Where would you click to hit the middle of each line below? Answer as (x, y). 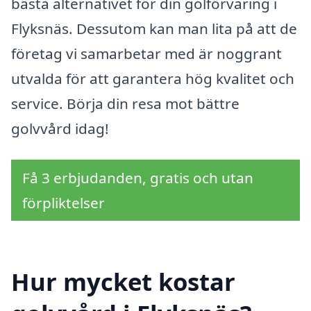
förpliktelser (64, 203)
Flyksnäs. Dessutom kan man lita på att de (154, 28)
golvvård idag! (60, 128)
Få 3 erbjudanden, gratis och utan (138, 178)
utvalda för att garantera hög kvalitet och (153, 78)
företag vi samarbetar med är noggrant (146, 53)
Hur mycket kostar (123, 282)
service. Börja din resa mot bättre (125, 103)
